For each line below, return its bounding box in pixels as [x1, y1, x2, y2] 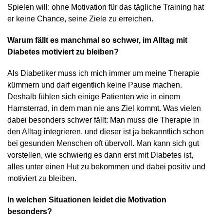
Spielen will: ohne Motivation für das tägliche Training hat [7, 3, 204, 12]
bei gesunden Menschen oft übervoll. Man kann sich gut [7, 139, 199, 148]
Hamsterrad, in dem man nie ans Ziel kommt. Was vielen [7, 104, 201, 113]
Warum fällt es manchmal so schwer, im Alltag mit [7, 36, 187, 45]
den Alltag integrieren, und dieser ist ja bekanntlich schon [7, 127, 204, 136]
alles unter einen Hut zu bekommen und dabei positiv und [7, 163, 205, 171]
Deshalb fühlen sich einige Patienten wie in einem [7, 92, 180, 101]
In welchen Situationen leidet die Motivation [7, 196, 166, 204]
